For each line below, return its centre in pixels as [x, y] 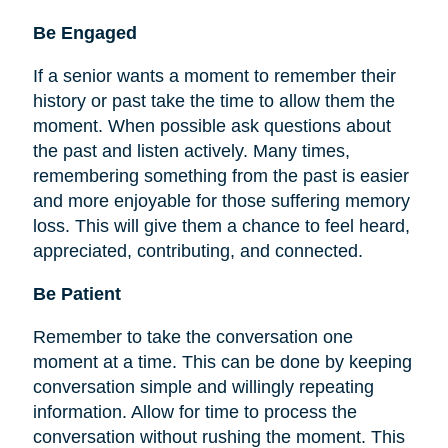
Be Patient [76, 294]
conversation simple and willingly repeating [203, 387]
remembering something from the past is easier [220, 176]
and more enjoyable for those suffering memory [221, 201]
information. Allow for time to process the [194, 412]
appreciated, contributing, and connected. [197, 251]
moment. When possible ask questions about [211, 126]
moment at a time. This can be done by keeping [222, 362]
